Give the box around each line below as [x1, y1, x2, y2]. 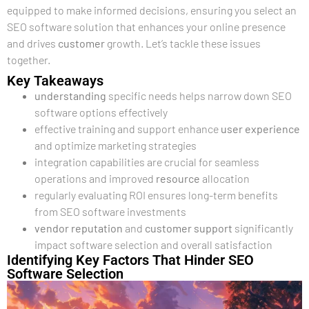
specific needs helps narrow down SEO [106, 89, 292, 102]
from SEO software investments [34, 205, 186, 218]
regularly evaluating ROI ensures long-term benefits [34, 188, 278, 201]
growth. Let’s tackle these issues [105, 37, 261, 50]
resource [156, 172, 200, 185]
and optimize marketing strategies [34, 139, 197, 152]
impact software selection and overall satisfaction [34, 238, 272, 251]
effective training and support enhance [34, 122, 221, 135]
